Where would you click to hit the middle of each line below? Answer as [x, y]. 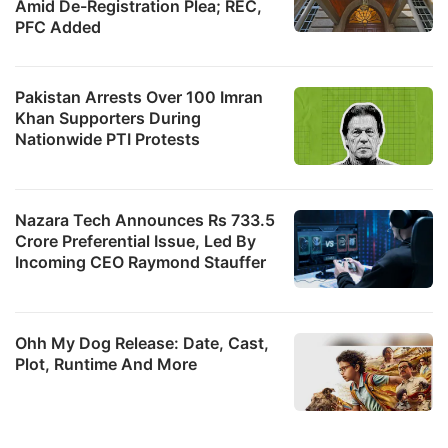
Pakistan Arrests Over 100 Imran [139, 96]
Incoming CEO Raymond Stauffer [140, 261]
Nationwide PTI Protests [107, 138]
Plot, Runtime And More [106, 363]
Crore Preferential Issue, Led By [135, 240]
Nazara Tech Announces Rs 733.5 [145, 219]
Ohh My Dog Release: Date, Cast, [142, 342]
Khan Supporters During [108, 117]
